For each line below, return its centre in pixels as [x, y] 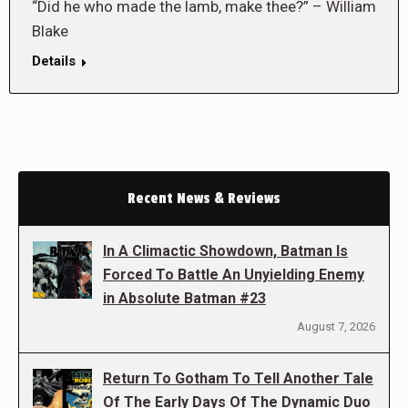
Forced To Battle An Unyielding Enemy [234, 275]
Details [54, 61]
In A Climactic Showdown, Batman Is [225, 251]
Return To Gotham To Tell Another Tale [238, 378]
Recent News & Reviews [204, 199]
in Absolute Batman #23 [184, 298]
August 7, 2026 [336, 326]
